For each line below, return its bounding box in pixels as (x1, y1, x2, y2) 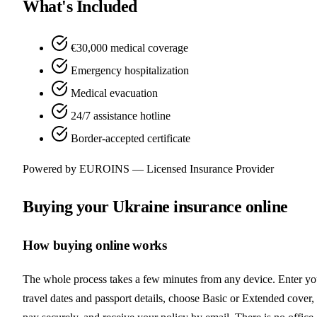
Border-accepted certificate (71, 132, 190, 144)
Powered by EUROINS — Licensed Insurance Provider (23, 162, 274, 175)
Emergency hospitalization (71, 64, 189, 76)
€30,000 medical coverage (71, 41, 188, 54)
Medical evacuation (71, 86, 158, 99)
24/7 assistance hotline (71, 109, 171, 122)
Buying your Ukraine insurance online (23, 197, 288, 216)
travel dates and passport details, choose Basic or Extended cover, (23, 292, 314, 305)
